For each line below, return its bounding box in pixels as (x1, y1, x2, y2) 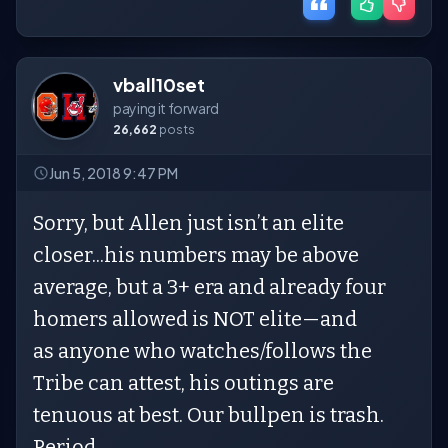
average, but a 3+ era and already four (33, 275, 386, 299)
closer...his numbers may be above (33, 243, 359, 267)
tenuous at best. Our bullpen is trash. (33, 403, 384, 427)
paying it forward (113, 99, 220, 117)
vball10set (113, 73, 205, 96)
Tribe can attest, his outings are (33, 371, 334, 395)
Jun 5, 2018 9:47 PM (49, 164, 178, 182)
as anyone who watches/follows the (33, 339, 372, 363)
